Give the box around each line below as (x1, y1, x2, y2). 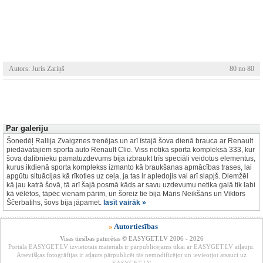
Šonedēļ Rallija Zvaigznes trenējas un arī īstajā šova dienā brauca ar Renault (6, 137, 253, 145)
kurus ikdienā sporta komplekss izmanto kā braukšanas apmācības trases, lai (6, 163, 252, 171)
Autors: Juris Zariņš (9, 65, 65, 73)
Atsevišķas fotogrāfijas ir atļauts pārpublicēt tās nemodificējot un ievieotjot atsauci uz (16, 251, 247, 258)
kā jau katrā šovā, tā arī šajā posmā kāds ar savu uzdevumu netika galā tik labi (6, 181, 255, 189)
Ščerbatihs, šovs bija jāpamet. (6, 198, 103, 207)
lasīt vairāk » (103, 198, 146, 207)
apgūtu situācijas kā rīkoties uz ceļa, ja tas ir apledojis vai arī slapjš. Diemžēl (6, 172, 248, 180)
